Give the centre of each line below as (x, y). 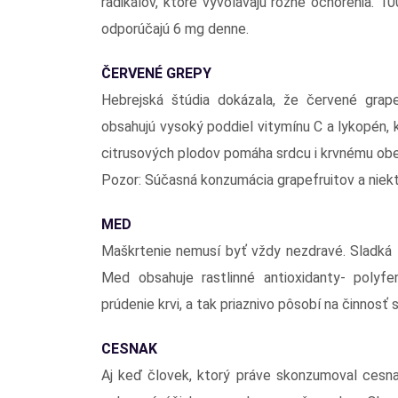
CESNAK (129, 348)
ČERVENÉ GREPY (156, 73)
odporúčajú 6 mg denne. (175, 28)
